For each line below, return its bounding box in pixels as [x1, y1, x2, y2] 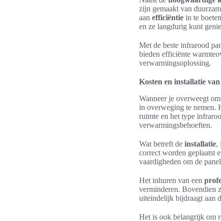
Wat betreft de [139, 140, 184, 148]
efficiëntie [152, 13, 184, 22]
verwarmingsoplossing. [139, 59, 211, 67]
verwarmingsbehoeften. [139, 121, 212, 129]
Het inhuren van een [139, 176, 204, 184]
